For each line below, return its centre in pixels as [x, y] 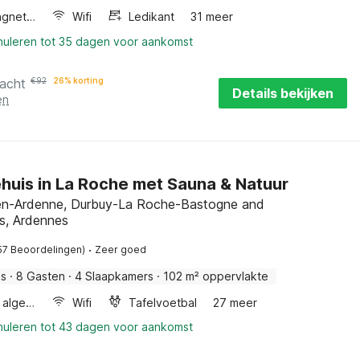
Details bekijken [282, 93]
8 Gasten [41, 276]
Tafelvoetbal [163, 303]
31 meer [212, 16]
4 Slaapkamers [114, 276]
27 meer [235, 303]
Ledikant [152, 16]
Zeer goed [121, 250]
